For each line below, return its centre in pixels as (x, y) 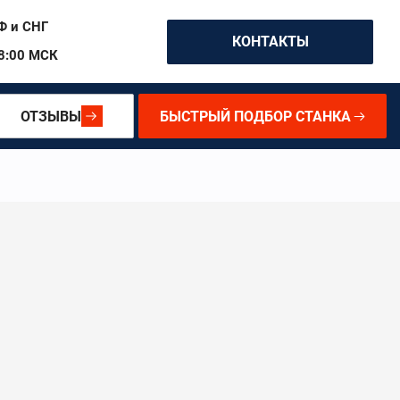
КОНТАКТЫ (270, 42)
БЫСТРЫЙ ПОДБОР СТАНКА (255, 116)
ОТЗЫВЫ (50, 116)
